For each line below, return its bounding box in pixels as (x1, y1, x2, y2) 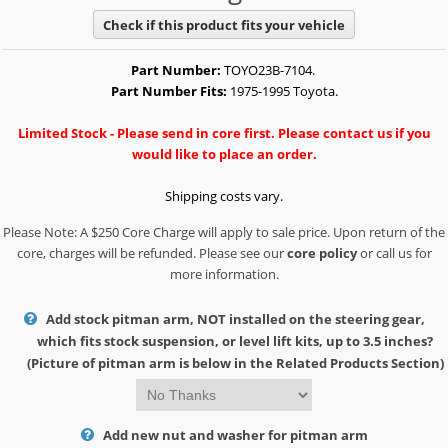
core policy (286, 244, 357, 263)
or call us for (356, 244, 432, 263)
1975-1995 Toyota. (226, 82, 338, 101)
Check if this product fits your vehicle (103, 15, 345, 34)
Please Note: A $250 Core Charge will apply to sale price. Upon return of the (3, 223, 445, 242)
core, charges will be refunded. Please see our (16, 244, 287, 263)
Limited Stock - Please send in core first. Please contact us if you (17, 124, 431, 143)
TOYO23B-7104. (220, 61, 318, 80)
